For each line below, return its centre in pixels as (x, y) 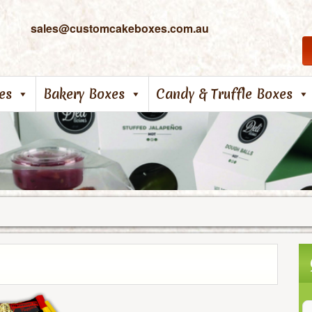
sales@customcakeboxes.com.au (120, 28)
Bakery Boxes (84, 94)
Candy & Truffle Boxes (224, 94)
